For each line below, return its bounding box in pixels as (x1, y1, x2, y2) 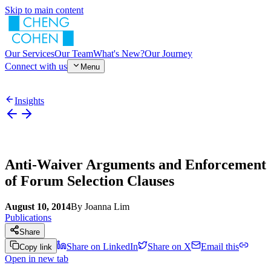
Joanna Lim (85, 201, 129, 212)
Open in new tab (5, 253, 68, 264)
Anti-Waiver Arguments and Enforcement (5, 157, 266, 173)
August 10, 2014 (5, 201, 71, 212)
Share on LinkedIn (67, 241, 138, 252)
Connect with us (5, 61, 67, 71)
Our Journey (145, 48, 192, 59)
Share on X (148, 241, 191, 252)
